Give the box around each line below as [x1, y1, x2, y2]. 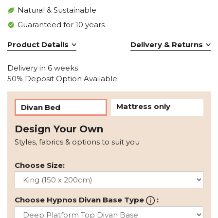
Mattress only [116, 102, 170, 111]
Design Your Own [15, 123, 103, 135]
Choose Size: [15, 161, 65, 170]
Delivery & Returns [130, 40, 203, 50]
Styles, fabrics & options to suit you [15, 137, 140, 147]
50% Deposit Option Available [7, 74, 117, 84]
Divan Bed [21, 103, 60, 112]
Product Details [7, 40, 69, 50]
